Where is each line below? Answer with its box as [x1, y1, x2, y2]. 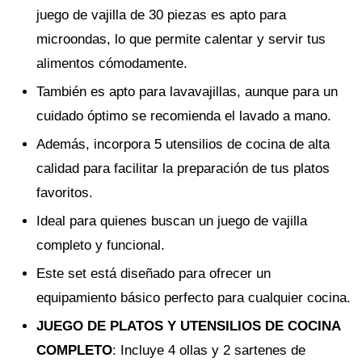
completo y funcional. [36, 237, 165, 253]
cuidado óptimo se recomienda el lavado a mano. [36, 107, 331, 124]
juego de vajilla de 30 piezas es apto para [36, 6, 286, 23]
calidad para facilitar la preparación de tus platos [36, 160, 330, 176]
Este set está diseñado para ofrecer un [36, 265, 271, 281]
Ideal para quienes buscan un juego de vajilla [36, 213, 307, 229]
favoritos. [36, 184, 93, 200]
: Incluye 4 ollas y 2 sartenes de [112, 342, 305, 358]
